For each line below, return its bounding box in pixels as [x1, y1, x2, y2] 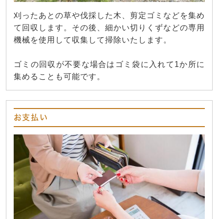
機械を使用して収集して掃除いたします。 [14, 35, 172, 44]
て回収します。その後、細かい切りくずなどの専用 [14, 23, 205, 32]
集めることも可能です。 [14, 72, 105, 81]
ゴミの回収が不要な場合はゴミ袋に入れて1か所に [14, 60, 205, 68]
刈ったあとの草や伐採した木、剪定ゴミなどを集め [14, 11, 205, 20]
